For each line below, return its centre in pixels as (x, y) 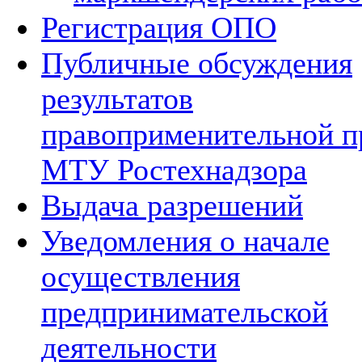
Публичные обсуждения (197, 63)
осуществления (141, 276)
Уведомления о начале (185, 241)
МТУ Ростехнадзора (174, 170)
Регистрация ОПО (159, 27)
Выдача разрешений (172, 205)
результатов (117, 99)
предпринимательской (185, 312)
